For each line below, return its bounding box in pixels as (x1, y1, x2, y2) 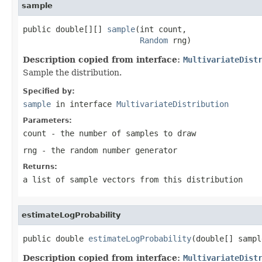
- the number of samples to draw (46, 128, 196, 138)
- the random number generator (37, 145, 177, 155)
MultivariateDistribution (116, 99, 229, 109)
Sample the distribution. (23, 67, 122, 77)
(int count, (135, 24, 187, 34)
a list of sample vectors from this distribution (23, 174, 243, 184)
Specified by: (23, 87, 75, 95)
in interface (51, 99, 116, 109)
